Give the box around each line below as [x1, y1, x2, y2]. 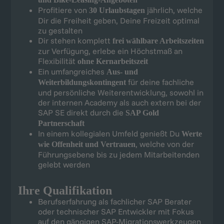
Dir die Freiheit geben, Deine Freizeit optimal [37, 15, 199, 26]
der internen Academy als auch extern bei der [37, 97, 201, 108]
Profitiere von [37, 5, 89, 15]
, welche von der [135, 139, 194, 149]
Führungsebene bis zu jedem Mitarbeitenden [37, 149, 199, 160]
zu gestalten [37, 25, 82, 36]
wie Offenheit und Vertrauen [37, 140, 135, 149]
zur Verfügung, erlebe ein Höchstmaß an [37, 46, 182, 56]
